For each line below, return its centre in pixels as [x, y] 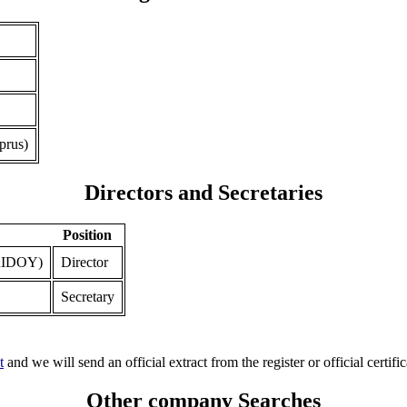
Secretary [87, 297]
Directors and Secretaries [203, 193]
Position [88, 235]
